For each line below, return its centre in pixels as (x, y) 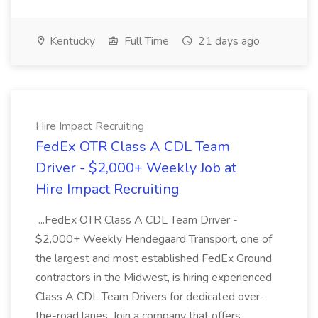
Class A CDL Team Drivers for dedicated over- (150, 297)
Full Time (145, 41)
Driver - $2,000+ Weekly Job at (136, 168)
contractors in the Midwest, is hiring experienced (154, 278)
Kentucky (71, 41)
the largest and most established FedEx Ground (154, 258)
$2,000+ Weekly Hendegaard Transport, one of (154, 239)
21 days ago (227, 41)
